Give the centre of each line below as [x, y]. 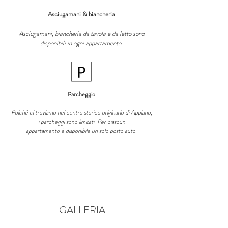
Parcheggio [81, 94]
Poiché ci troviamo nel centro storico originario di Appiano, [81, 112]
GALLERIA [82, 210]
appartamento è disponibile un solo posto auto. [81, 131]
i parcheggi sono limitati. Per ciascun [81, 122]
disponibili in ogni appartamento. [81, 43]
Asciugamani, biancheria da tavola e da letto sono [81, 33]
